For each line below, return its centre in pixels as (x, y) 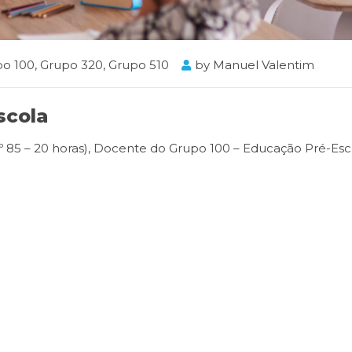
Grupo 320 (71, 64)
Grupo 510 (139, 64)
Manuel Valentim (264, 64)
